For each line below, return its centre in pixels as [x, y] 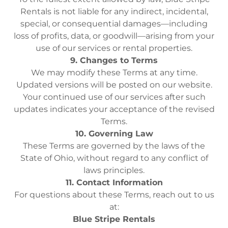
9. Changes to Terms [114, 60]
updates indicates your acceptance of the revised [114, 109]
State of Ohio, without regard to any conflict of [114, 158]
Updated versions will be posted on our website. [114, 85]
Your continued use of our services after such [114, 97]
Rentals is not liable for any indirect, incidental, [114, 11]
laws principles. [114, 170]
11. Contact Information [114, 182]
